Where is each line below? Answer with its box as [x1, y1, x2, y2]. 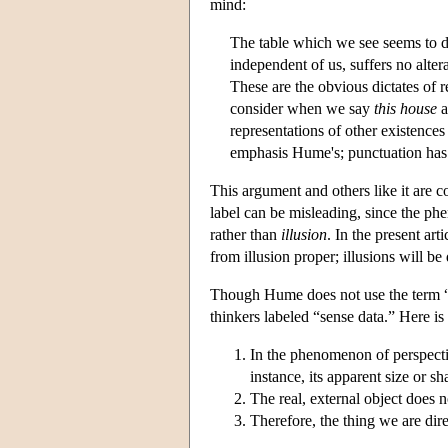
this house [374, 99, 437, 117]
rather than [210, 225, 281, 243]
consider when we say [230, 99, 374, 117]
